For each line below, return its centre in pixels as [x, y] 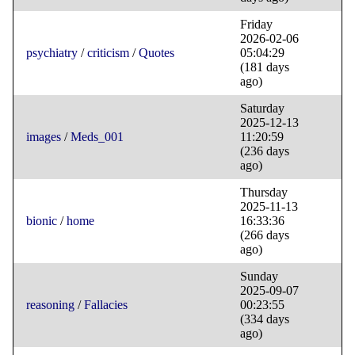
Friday [256, 25]
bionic [42, 221]
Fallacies [106, 305]
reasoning [50, 305]
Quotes [157, 53]
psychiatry [52, 53]
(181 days [265, 67]
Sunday [259, 277]
